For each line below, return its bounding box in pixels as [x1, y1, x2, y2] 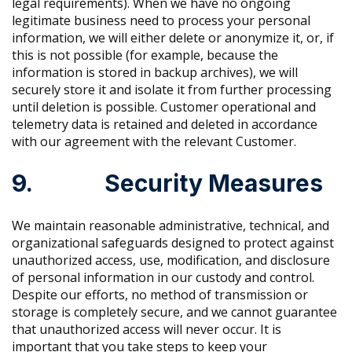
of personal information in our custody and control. [12, 269, 314, 287]
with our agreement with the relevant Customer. [12, 133, 296, 151]
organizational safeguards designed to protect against [12, 234, 334, 252]
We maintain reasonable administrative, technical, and [12, 217, 329, 235]
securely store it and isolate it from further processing [12, 81, 332, 99]
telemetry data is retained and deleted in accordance [12, 115, 317, 134]
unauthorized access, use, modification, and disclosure [12, 251, 330, 269]
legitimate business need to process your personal [12, 12, 310, 30]
